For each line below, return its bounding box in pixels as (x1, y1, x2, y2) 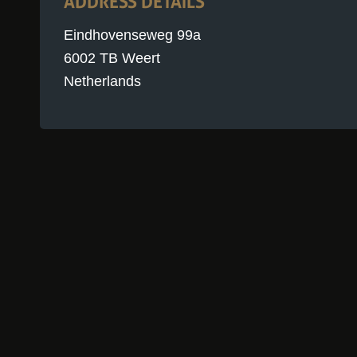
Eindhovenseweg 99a (64, 26, 201, 43)
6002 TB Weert (64, 49, 160, 66)
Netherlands (64, 73, 141, 89)
